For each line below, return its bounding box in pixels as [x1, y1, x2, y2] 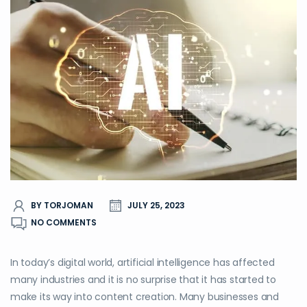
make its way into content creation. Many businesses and [10, 289, 279, 304]
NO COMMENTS [31, 217, 97, 229]
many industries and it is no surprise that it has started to [10, 272, 276, 286]
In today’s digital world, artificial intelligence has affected [10, 255, 275, 269]
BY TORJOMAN [31, 199, 93, 212]
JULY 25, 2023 [127, 199, 185, 212]
